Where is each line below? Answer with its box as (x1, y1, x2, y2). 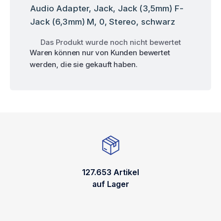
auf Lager (92, 179, 129, 189)
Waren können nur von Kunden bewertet (30, 47, 170, 57)
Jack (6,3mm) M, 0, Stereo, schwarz (30, 16, 175, 27)
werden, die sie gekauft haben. (30, 59, 138, 69)
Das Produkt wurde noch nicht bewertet (40, 37, 181, 47)
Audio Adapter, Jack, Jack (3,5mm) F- (30, 3, 184, 13)
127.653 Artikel (82, 167, 139, 178)
